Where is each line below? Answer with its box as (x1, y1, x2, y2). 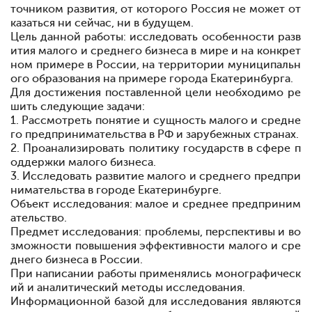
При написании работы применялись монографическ (10, 267, 301, 280)
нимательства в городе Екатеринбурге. (10, 184, 221, 196)
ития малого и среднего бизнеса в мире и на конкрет (10, 45, 301, 57)
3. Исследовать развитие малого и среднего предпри (10, 170, 301, 182)
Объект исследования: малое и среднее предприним (10, 198, 301, 210)
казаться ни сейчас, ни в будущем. (10, 17, 194, 29)
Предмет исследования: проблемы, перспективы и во (10, 226, 301, 238)
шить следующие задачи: (10, 100, 145, 113)
